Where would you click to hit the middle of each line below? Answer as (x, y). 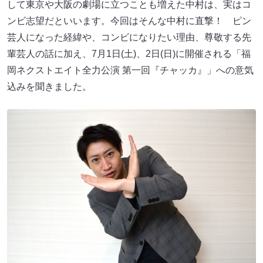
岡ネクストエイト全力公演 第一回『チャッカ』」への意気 (130, 70)
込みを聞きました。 (49, 87)
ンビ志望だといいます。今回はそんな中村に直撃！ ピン (129, 21)
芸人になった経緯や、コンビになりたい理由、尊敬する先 (129, 37)
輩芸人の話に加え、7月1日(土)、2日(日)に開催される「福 (129, 54)
